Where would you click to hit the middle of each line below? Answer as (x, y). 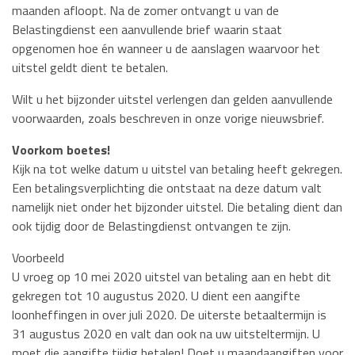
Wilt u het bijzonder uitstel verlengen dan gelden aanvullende (172, 99)
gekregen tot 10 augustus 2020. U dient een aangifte (156, 295)
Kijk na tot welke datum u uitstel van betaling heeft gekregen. (177, 168)
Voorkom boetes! (61, 149)
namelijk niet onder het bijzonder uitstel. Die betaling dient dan (177, 206)
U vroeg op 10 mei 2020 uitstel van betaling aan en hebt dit (172, 276)
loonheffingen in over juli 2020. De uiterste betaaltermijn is (169, 314)
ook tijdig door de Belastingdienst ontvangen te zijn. (151, 225)
